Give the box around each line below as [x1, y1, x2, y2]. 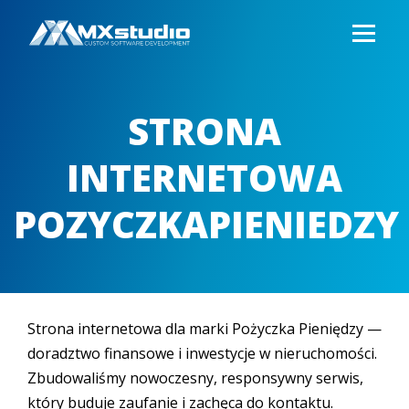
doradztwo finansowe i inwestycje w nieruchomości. [27, 343, 377, 363]
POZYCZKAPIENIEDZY [14, 199, 399, 249]
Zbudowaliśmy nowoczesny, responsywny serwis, [27, 368, 363, 388]
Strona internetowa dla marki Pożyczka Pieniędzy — [27, 319, 382, 339]
